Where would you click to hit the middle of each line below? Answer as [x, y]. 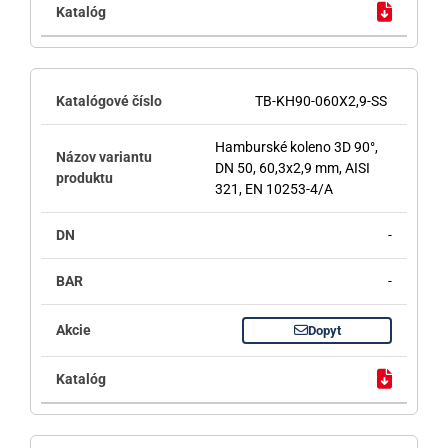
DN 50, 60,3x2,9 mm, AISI [292, 167]
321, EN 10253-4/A [273, 188]
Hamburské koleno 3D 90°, [296, 146]
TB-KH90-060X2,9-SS [321, 100]
